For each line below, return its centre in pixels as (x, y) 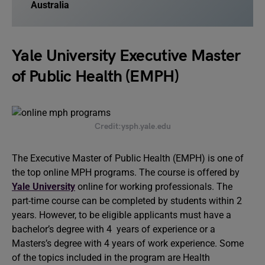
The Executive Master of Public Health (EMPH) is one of (128, 158)
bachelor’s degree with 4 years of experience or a (114, 229)
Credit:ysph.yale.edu (132, 126)
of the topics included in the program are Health (111, 258)
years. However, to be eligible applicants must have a (123, 215)
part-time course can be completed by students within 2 (127, 201)
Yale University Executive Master (126, 56)
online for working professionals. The (155, 187)
